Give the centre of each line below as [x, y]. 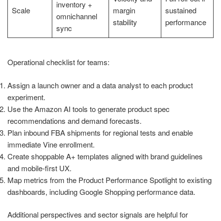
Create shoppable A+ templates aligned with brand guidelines [105, 156]
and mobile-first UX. [39, 168]
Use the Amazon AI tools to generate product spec [89, 109]
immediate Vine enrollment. [51, 144]
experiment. [26, 97]
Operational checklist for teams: [58, 62]
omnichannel [76, 16]
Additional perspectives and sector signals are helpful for [98, 215]
